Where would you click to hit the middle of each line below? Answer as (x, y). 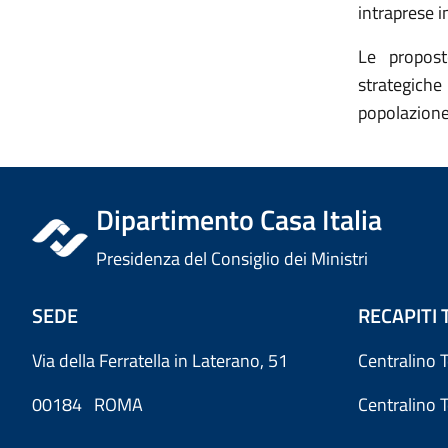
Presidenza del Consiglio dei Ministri (232, 258)
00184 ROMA (87, 404)
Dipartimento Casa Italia (239, 219)
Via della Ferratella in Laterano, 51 (160, 360)
